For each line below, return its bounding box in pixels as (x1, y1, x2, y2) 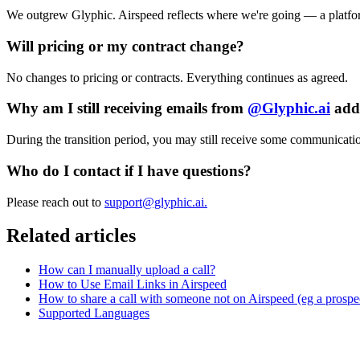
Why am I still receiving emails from (6, 100, 247, 117)
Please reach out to (6, 194, 104, 209)
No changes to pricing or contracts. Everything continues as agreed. (6, 70, 348, 84)
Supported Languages (39, 306, 149, 321)
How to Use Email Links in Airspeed (39, 277, 227, 292)
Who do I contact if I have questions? (6, 162, 252, 179)
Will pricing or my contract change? (6, 37, 244, 55)
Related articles (6, 225, 136, 247)
